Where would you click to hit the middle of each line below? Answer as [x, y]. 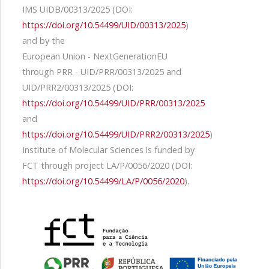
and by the [45, 41]
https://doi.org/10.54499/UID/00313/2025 [104, 25]
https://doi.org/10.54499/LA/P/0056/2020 [103, 181]
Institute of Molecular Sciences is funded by [108, 150]
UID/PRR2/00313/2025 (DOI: [78, 87]
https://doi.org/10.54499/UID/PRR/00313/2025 [113, 103]
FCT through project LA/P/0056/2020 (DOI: [107, 165]
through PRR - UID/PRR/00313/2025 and [102, 72]
